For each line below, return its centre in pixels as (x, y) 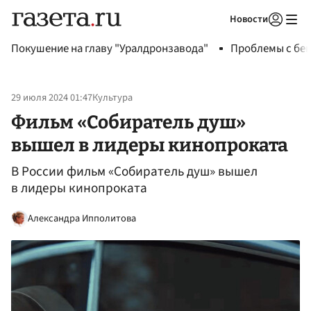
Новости (249, 19)
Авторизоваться (219, 37)
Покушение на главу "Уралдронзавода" (110, 49)
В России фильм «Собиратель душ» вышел (134, 172)
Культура (112, 98)
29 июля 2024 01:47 (52, 98)
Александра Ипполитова (82, 218)
